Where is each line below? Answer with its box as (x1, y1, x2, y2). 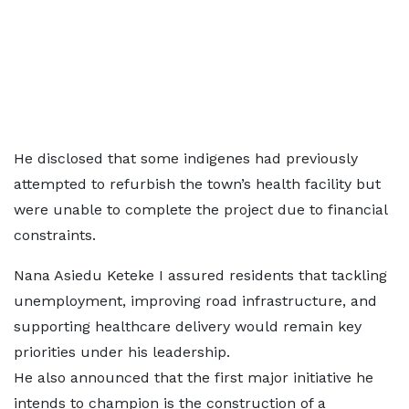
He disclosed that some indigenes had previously (14, 150, 358, 168)
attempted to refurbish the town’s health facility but (14, 175, 381, 194)
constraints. (14, 226, 96, 245)
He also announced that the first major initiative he (14, 369, 373, 387)
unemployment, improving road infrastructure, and (14, 292, 377, 310)
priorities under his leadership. (14, 343, 230, 362)
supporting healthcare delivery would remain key (14, 318, 362, 336)
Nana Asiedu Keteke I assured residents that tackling (14, 267, 387, 285)
